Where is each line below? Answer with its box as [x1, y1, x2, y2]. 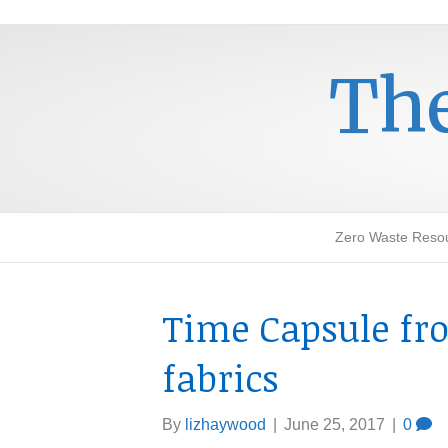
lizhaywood [185, 416, 266, 433]
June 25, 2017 [284, 416, 385, 433]
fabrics [162, 353, 279, 402]
